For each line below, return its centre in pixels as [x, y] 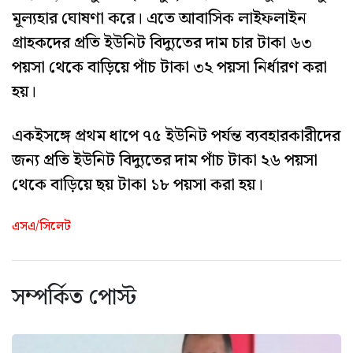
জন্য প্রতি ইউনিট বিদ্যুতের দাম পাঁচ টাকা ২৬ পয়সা [165, 160]
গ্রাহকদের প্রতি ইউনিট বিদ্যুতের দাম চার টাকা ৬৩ [162, 43]
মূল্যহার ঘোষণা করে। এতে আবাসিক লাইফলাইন [159, 19]
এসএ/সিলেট [41, 227]
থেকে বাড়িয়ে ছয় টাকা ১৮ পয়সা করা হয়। [137, 185]
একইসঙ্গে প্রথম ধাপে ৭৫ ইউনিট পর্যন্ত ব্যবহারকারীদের [176, 136]
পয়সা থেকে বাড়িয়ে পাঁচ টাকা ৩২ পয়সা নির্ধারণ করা [169, 67]
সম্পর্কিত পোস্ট [74, 298]
